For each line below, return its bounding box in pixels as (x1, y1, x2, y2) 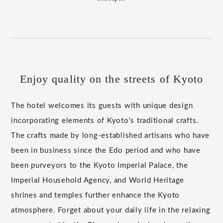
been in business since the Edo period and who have (11, 147, 201, 154)
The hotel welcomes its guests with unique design (11, 102, 193, 110)
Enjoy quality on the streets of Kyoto (19, 73, 204, 85)
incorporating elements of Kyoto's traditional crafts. (11, 117, 199, 124)
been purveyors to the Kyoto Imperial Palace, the (11, 162, 188, 169)
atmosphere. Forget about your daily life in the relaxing (11, 207, 211, 214)
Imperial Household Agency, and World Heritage (11, 177, 185, 184)
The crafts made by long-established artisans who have (11, 132, 210, 139)
